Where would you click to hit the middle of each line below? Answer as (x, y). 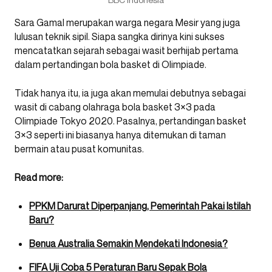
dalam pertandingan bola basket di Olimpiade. (110, 64)
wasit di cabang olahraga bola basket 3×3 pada (115, 107)
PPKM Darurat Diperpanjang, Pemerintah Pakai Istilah (140, 206)
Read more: (39, 177)
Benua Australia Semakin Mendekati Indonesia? (128, 243)
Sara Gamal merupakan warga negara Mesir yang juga (127, 22)
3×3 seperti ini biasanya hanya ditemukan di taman (120, 134)
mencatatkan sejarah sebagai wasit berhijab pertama (127, 50)
